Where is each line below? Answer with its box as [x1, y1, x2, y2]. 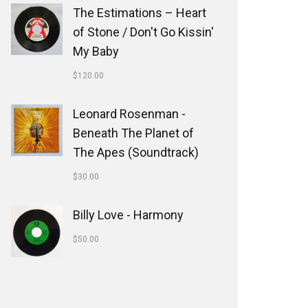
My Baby [73, 44, 119, 58]
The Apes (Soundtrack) [73, 145, 199, 159]
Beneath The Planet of [73, 126, 194, 140]
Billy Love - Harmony [73, 208, 184, 222]
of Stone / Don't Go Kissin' [73, 25, 214, 39]
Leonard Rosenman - [73, 107, 186, 121]
